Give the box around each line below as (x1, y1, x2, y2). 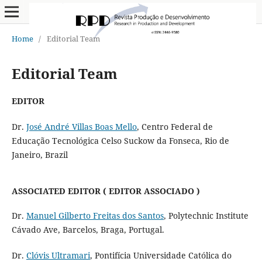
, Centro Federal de (136, 120, 213, 132)
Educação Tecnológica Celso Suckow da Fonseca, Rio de (11, 135, 229, 146)
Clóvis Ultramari (26, 249, 90, 261)
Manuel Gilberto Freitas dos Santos (26, 209, 164, 221)
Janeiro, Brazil (11, 149, 68, 160)
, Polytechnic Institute (163, 209, 249, 221)
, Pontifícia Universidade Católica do (89, 249, 232, 261)
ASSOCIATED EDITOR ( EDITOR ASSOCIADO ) (11, 185, 200, 196)
